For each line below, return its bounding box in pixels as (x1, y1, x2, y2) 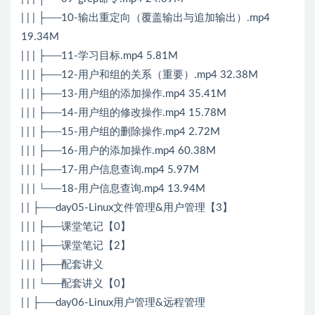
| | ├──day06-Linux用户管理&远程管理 (21, 297, 205, 309)
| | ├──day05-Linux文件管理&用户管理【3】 (21, 202, 233, 214)
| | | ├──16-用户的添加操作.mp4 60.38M (21, 146, 216, 157)
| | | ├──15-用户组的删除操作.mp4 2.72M (21, 127, 220, 138)
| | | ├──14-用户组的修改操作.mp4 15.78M (21, 108, 226, 119)
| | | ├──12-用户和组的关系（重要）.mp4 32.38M (21, 70, 258, 81)
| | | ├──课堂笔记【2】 (21, 240, 131, 252)
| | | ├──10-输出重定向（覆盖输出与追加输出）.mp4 (21, 13, 270, 24)
